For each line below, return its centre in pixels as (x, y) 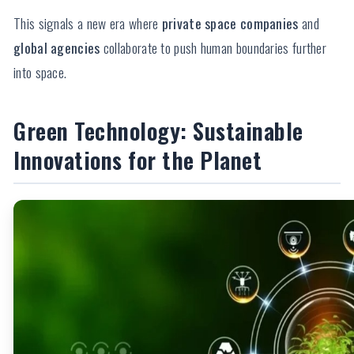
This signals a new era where (88, 23)
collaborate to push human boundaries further (213, 48)
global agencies (57, 48)
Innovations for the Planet (137, 160)
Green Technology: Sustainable (158, 131)
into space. (40, 72)
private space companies (230, 23)
